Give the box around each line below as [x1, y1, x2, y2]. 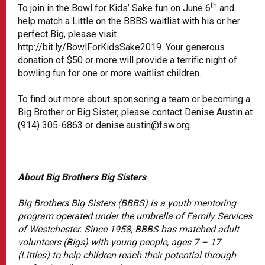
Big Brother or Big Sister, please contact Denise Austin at [18, 106, 253, 118]
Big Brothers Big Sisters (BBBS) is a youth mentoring [18, 197, 236, 209]
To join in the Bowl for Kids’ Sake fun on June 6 [18, 2, 211, 14]
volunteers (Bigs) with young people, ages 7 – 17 [18, 236, 221, 248]
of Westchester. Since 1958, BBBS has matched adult [18, 223, 239, 235]
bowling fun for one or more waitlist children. [18, 67, 201, 79]
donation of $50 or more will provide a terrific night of [18, 54, 237, 66]
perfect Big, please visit [18, 28, 117, 40]
